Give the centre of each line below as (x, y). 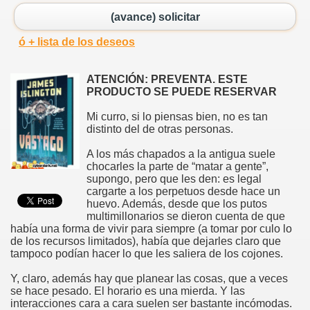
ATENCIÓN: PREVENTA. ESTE (167, 80)
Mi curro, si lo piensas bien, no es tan (177, 117)
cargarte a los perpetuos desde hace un (183, 192)
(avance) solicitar (155, 17)
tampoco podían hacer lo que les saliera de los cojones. (147, 254)
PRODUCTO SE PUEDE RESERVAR (182, 92)
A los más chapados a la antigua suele (181, 154)
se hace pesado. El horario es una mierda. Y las (128, 291)
